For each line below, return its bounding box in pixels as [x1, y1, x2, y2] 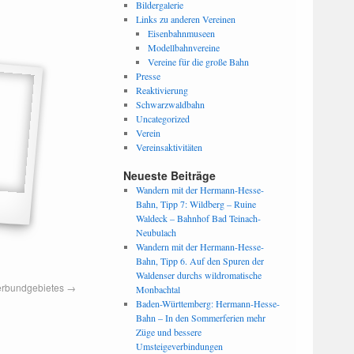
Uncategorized [135, 112, 190, 125]
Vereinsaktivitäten [135, 141, 202, 153]
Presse [135, 70, 160, 82]
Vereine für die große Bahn [148, 55, 250, 68]
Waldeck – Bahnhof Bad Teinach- [135, 212, 261, 224]
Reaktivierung [135, 84, 188, 96]
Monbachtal [135, 283, 180, 296]
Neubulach [135, 226, 176, 239]
